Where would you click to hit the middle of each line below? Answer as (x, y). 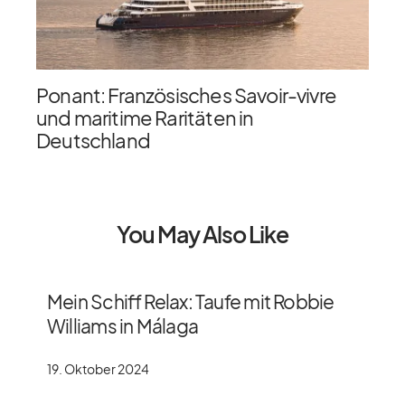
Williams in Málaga (122, 325)
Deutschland (93, 140)
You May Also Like (202, 234)
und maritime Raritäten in (145, 117)
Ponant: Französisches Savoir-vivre (186, 94)
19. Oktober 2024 (98, 368)
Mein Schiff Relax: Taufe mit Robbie (191, 301)
